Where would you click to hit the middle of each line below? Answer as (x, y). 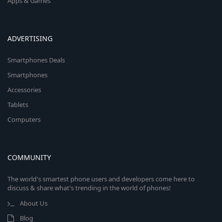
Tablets (18, 105)
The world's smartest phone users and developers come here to (101, 179)
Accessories (24, 90)
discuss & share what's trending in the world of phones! (89, 188)
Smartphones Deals (36, 60)
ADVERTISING (30, 38)
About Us (34, 203)
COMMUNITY (29, 157)
